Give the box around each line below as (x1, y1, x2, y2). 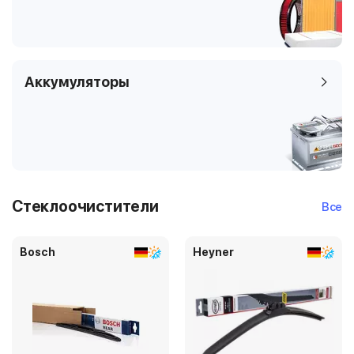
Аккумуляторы (24, 73, 130, 90)
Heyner (193, 246, 234, 258)
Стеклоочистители (12, 197, 159, 216)
